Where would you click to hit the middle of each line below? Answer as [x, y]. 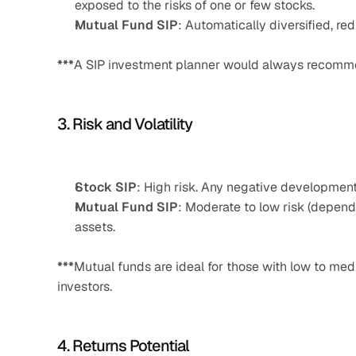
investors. [85, 286]
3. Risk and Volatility [125, 124]
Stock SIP [106, 187]
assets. [95, 227]
